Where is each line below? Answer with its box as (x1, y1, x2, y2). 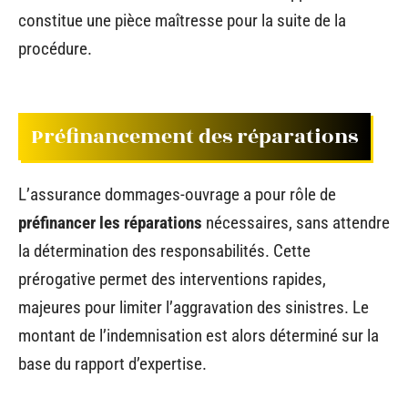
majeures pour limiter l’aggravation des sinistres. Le (18, 297, 369, 318)
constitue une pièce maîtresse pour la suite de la (18, 10, 346, 31)
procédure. (18, 38, 92, 59)
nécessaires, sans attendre (202, 212, 390, 233)
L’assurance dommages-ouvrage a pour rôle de (18, 184, 336, 205)
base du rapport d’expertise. (18, 353, 207, 374)
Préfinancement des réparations (31, 120, 358, 152)
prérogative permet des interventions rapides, (18, 269, 326, 290)
